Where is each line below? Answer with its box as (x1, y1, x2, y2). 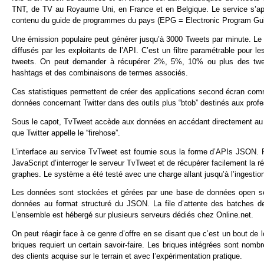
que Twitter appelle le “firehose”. (12, 128, 120, 137)
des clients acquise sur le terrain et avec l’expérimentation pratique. (12, 252, 242, 261)
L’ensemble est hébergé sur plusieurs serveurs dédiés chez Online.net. (12, 210, 253, 220)
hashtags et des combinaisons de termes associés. (12, 68, 188, 78)
